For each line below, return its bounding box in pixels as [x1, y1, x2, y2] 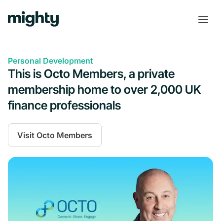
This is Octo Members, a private [8, 67, 175, 81]
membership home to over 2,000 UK [8, 82, 201, 97]
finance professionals [8, 98, 121, 112]
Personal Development [8, 56, 93, 66]
